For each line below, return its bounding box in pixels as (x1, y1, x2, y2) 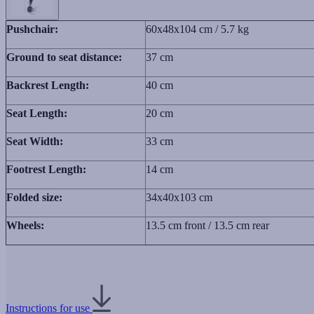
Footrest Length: (6, 163, 86, 176)
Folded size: (6, 191, 62, 204)
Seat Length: (6, 107, 67, 120)
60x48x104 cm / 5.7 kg (146, 23, 249, 36)
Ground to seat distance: (6, 51, 122, 64)
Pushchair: (6, 23, 58, 36)
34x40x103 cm (146, 191, 212, 204)
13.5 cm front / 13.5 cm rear (146, 219, 269, 232)
